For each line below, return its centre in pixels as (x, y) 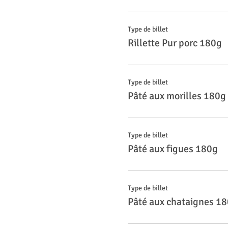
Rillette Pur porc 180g (175, 43)
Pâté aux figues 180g (173, 149)
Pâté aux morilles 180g (177, 96)
